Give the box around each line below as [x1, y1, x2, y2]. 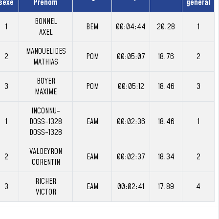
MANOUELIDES [25, 46, 66, 57]
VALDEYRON [29, 146, 62, 157]
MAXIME [35, 87, 57, 97]
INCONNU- [31, 106, 60, 116]
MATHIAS [33, 57, 58, 67]
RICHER [35, 176, 56, 187]
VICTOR [35, 187, 56, 197]
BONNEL [34, 16, 57, 27]
